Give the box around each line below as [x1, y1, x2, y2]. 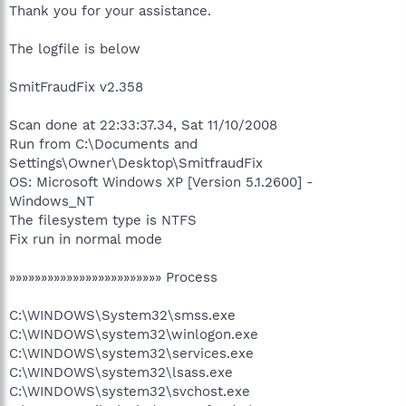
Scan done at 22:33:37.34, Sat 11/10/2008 [9, 116, 277, 133]
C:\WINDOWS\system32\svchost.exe [9, 382, 250, 400]
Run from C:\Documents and [9, 135, 198, 152]
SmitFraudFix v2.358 [9, 78, 143, 95]
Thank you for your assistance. [9, 2, 211, 19]
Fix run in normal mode [9, 230, 162, 247]
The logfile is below [9, 40, 140, 57]
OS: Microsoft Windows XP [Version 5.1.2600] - [9, 173, 314, 190]
